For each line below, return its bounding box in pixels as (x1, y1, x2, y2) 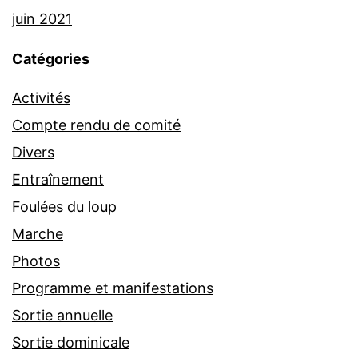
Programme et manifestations (12, 280, 213, 297)
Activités (12, 89, 70, 107)
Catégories (12, 50, 89, 68)
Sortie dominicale (12, 334, 129, 352)
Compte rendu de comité (12, 117, 181, 134)
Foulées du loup (12, 198, 117, 216)
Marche (12, 225, 63, 243)
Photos (12, 253, 60, 270)
